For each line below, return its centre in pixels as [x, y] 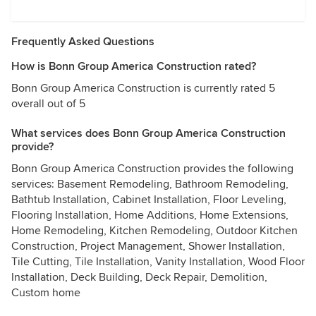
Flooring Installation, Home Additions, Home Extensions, [150, 215]
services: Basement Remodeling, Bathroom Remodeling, [150, 184]
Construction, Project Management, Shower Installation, [148, 246]
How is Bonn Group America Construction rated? [134, 66]
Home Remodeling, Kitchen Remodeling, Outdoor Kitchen [154, 231]
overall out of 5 [48, 104]
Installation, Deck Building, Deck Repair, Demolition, [139, 277]
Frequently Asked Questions [83, 42]
